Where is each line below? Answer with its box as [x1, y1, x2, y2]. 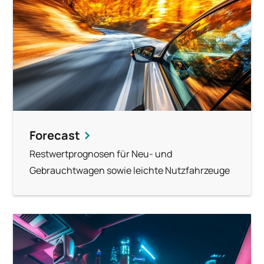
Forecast [29, 127, 81, 143]
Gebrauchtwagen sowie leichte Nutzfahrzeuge [29, 163, 230, 177]
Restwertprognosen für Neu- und [29, 147, 173, 160]
